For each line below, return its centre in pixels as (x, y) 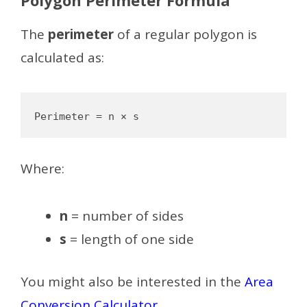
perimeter (81, 34)
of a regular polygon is (185, 34)
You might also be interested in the (133, 282)
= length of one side (130, 239)
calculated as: (62, 57)
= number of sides (126, 216)
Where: (42, 169)
